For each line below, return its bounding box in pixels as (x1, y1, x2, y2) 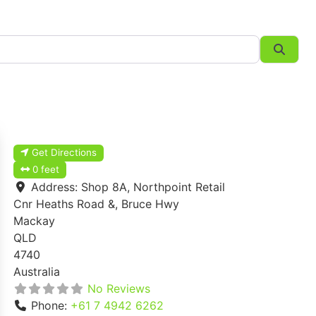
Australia (13, 265, 60, 279)
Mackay (13, 214, 55, 229)
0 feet (32, 164, 60, 176)
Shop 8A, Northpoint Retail (81, 180, 225, 195)
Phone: (31, 298, 71, 313)
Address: (31, 180, 81, 195)
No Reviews (87, 281, 150, 296)
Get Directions (32, 147, 97, 159)
